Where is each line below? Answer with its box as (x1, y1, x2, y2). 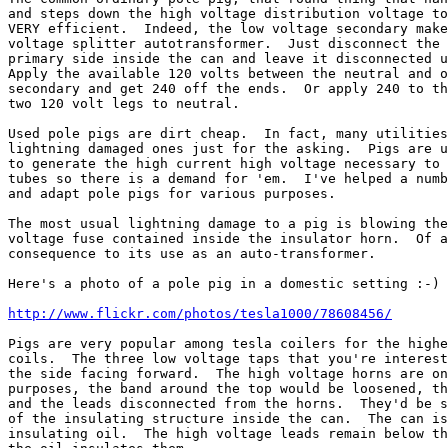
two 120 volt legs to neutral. (8, 96, 240, 111)
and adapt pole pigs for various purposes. (8, 186, 336, 201)
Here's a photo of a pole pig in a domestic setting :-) (8, 276, 440, 291)
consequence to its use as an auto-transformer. (8, 246, 376, 261)
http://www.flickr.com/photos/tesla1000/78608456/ (8, 306, 392, 321)
